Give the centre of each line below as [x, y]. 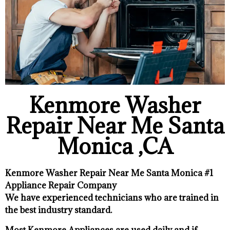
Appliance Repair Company [61, 186]
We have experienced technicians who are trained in [112, 198]
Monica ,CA [115, 146]
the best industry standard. [59, 210]
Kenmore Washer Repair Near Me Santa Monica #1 [109, 173]
